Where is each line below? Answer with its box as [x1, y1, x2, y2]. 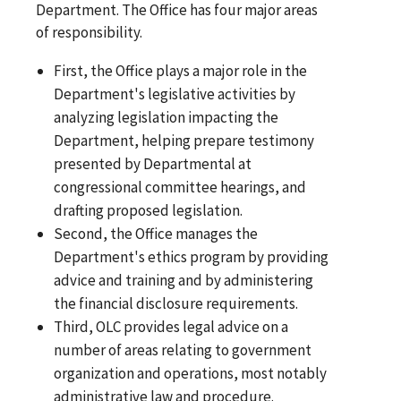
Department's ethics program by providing [54, 246, 329, 267]
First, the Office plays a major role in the [54, 60, 308, 81]
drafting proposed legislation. [54, 200, 243, 220]
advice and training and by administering [54, 269, 314, 290]
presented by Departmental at [54, 153, 252, 174]
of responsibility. [36, 21, 142, 42]
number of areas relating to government [54, 339, 312, 360]
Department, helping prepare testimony [54, 130, 315, 150]
